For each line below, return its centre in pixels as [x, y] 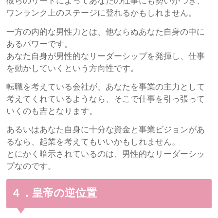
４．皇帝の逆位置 [65, 193]
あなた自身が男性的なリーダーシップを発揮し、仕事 [106, 56]
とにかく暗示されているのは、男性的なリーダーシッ [106, 154]
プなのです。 [31, 166]
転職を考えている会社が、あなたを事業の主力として [106, 87]
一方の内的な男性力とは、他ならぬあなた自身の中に [106, 32]
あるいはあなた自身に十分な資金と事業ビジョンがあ [106, 130]
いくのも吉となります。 [52, 111]
